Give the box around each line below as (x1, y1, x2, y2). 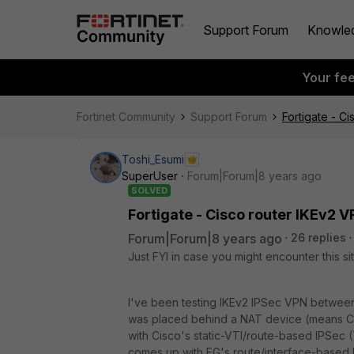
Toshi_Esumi (122, 153, 184, 166)
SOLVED (131, 185, 168, 196)
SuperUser (122, 169, 178, 183)
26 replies (291, 231, 346, 244)
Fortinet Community (77, 110, 175, 123)
